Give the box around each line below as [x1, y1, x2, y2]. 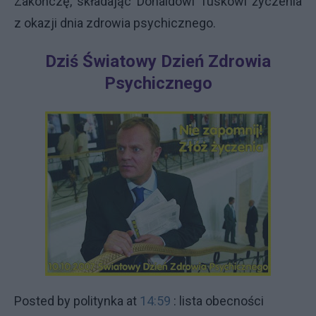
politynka [73, 293, 123, 308]
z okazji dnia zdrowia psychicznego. [14, 16, 216, 30]
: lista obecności [171, 293, 264, 308]
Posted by [14, 293, 73, 308]
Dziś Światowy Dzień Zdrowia [45, 51, 271, 71]
